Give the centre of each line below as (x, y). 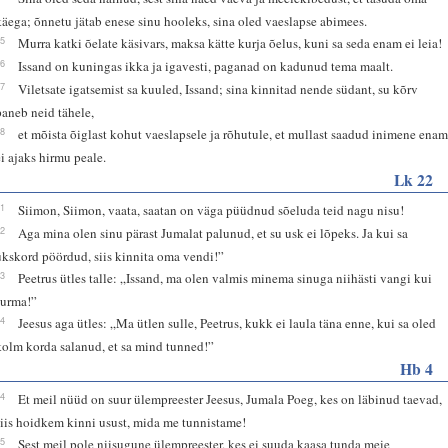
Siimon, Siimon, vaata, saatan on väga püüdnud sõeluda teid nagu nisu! (211, 209)
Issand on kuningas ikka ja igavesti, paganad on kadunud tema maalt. (206, 65)
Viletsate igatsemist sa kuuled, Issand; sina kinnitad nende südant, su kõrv (218, 88)
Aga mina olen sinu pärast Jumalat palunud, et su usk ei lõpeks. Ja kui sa (213, 232)
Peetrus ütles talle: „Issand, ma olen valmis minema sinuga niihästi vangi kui (225, 277)
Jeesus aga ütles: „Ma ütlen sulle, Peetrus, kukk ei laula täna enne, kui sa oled (227, 322)
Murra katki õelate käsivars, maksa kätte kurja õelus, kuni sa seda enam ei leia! (230, 42)
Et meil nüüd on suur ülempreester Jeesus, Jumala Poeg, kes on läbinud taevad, (230, 398)
